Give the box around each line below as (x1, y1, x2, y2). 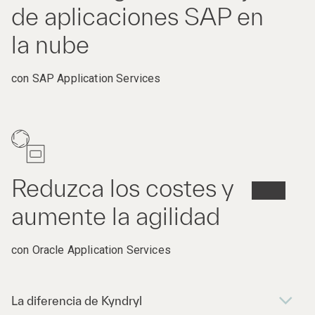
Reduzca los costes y (11, 174, 233, 202)
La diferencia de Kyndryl (11, 294, 142, 308)
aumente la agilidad (11, 202, 220, 231)
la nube (11, 31, 89, 59)
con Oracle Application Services (11, 243, 171, 257)
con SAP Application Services (11, 72, 161, 86)
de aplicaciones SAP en (11, 3, 264, 31)
